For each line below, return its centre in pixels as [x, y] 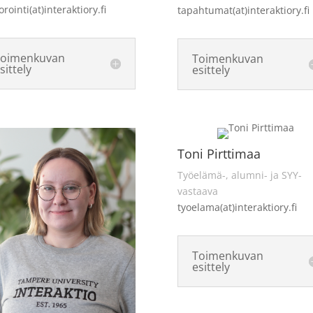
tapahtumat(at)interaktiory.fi [243, 10]
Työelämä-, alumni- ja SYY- [239, 175]
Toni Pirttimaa [219, 153]
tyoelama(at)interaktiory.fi [237, 207]
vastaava [197, 191]
